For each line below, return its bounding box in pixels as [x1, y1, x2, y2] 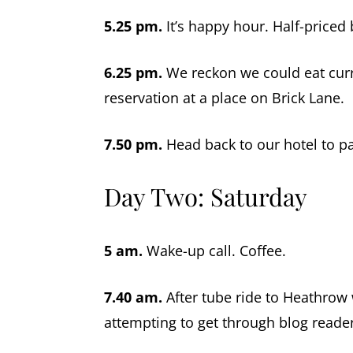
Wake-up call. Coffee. [143, 240, 286, 260]
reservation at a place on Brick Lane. [104, 87, 344, 107]
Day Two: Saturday [104, 179, 307, 213]
